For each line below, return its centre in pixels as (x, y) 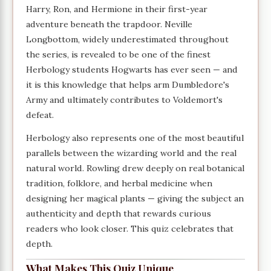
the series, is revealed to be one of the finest (119, 55)
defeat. (40, 115)
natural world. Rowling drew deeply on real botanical (135, 168)
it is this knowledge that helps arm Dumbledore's (128, 85)
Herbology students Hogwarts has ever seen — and (132, 70)
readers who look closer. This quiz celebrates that (130, 228)
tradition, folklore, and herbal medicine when (119, 183)
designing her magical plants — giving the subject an (135, 198)
